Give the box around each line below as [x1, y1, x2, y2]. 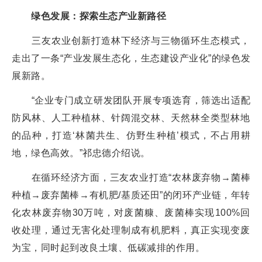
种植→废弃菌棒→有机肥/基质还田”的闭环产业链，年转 [12, 189, 250, 200]
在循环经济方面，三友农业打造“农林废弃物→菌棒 [12, 172, 250, 182]
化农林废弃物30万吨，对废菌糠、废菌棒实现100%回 [12, 207, 250, 218]
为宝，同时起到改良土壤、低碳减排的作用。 [12, 242, 205, 253]
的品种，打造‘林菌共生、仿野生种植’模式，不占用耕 [12, 130, 250, 140]
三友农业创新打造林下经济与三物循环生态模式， [12, 35, 250, 46]
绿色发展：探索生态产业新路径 [31, 11, 166, 21]
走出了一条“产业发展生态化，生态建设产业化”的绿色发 [12, 53, 250, 63]
